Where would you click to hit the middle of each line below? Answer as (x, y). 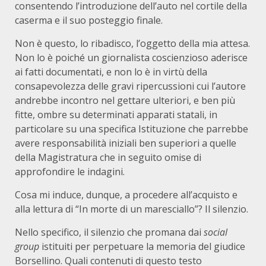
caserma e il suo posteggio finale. (89, 20)
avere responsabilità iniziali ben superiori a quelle (126, 143)
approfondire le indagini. (70, 172)
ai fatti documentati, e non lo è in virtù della (111, 72)
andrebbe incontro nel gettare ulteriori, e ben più (125, 100)
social (216, 232)
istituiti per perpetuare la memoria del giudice (142, 246)
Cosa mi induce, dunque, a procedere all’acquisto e (126, 195)
